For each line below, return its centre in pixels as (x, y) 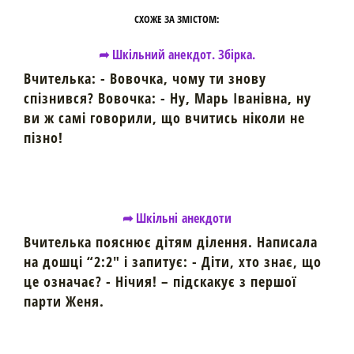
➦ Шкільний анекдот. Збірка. (177, 54)
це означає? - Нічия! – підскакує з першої (160, 281)
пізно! (43, 137)
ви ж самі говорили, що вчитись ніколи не (164, 117)
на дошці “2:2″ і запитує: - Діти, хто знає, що (173, 261)
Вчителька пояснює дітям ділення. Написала (171, 241)
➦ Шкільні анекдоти (177, 218)
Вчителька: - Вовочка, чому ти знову (145, 78)
